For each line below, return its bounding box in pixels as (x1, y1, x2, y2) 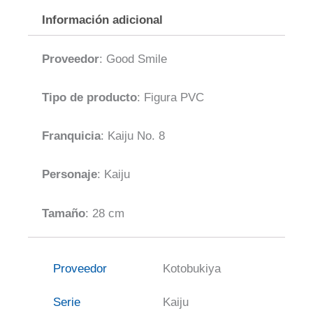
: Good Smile (99, 52, 167, 66)
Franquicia (42, 129, 101, 143)
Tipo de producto (42, 91, 137, 105)
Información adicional (42, 13, 163, 27)
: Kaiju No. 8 (101, 129, 165, 143)
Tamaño (42, 206, 85, 220)
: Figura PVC (137, 91, 204, 105)
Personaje (42, 168, 97, 182)
